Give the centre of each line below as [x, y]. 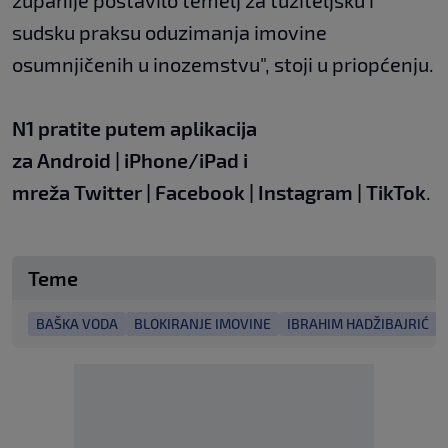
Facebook [200, 192]
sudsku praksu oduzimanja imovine [169, 32]
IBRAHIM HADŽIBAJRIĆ [358, 324]
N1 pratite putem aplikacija [134, 128]
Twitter [108, 192]
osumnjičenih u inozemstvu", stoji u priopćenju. [223, 64]
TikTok [396, 192]
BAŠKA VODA [77, 324]
